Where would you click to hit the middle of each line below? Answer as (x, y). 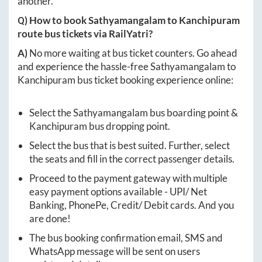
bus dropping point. (129, 126)
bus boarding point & (193, 113)
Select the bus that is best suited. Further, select (130, 146)
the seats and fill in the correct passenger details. (132, 159)
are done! (50, 219)
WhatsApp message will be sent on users (115, 251)
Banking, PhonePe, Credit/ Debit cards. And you (132, 205)
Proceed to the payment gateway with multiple (128, 178)
